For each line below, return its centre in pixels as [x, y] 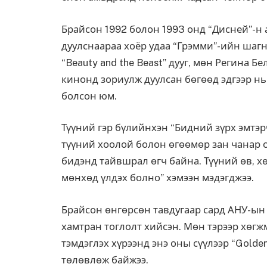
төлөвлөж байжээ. [105, 260]
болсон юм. [89, 96]
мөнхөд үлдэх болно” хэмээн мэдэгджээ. [158, 178]
